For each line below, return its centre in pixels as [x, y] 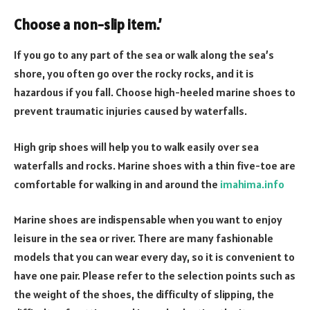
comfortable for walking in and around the [117, 184]
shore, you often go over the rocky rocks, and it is [134, 74]
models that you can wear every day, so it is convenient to [154, 257]
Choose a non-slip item [85, 25]
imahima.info [252, 184]
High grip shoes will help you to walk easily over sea [136, 146]
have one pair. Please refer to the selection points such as [155, 276]
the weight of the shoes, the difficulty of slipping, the [144, 294]
